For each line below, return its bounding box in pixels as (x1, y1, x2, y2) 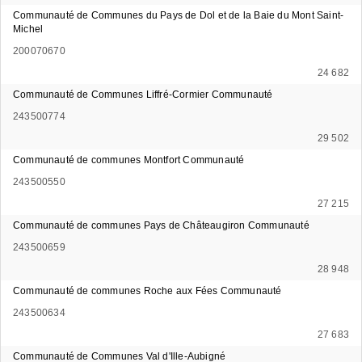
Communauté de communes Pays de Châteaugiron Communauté (13, 219, 309, 231)
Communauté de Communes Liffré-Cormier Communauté (13, 88, 273, 100)
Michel (13, 23, 44, 35)
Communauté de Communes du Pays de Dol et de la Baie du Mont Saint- (13, 9, 344, 21)
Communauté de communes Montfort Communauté (13, 154, 245, 166)
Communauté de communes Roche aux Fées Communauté (13, 284, 282, 297)
